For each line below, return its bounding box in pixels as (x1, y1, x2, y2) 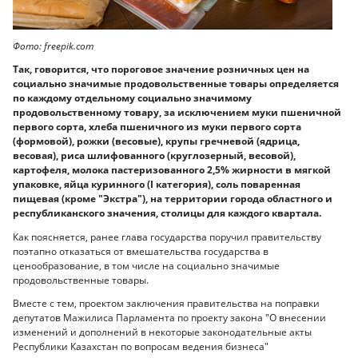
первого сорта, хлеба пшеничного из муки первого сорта (13, 120, 301, 134)
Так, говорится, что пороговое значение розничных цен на (13, 62, 309, 77)
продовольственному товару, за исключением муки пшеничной (13, 105, 341, 120)
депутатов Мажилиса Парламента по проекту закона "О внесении (13, 311, 326, 325)
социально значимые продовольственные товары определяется (13, 77, 339, 91)
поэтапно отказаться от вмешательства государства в (13, 244, 268, 258)
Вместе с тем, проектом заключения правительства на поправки (13, 296, 320, 311)
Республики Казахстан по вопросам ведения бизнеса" (13, 340, 268, 354)
